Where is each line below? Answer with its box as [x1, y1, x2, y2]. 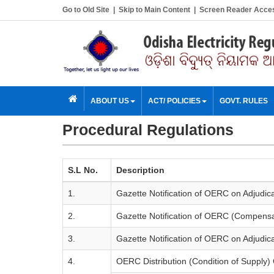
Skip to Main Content [119, 6, 190, 14]
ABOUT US [91, 97, 129, 105]
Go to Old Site [62, 6, 109, 14]
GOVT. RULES [220, 97, 268, 105]
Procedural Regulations [62, 121, 234, 138]
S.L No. [68, 165, 98, 175]
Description [116, 165, 165, 175]
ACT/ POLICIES [148, 97, 201, 105]
